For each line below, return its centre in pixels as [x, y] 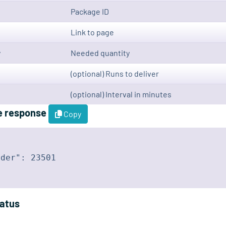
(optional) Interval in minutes [121, 94]
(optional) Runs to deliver [115, 74]
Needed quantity [100, 53]
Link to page [92, 32]
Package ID [90, 12]
